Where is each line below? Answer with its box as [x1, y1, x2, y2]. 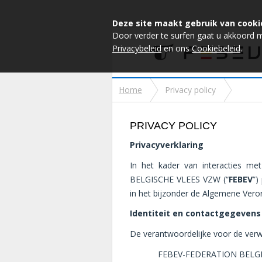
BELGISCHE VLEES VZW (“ [130, 173, 229, 185]
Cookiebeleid [192, 43, 240, 54]
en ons [161, 43, 192, 54]
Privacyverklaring [130, 139, 204, 150]
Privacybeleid [112, 43, 161, 54]
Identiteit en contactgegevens [130, 208, 261, 219]
